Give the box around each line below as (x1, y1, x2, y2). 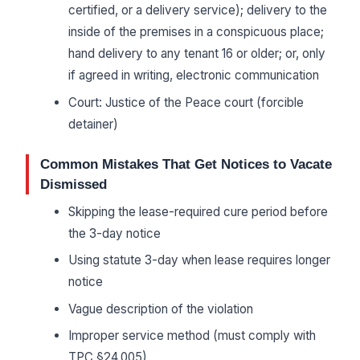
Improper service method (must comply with (67, 327, 316, 343)
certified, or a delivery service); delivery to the (67, 2, 327, 18)
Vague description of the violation (67, 301, 253, 317)
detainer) (67, 116, 118, 132)
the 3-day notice (67, 225, 161, 241)
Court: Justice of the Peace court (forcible (67, 94, 304, 110)
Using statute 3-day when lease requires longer (67, 252, 330, 268)
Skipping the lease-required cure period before (67, 203, 328, 219)
